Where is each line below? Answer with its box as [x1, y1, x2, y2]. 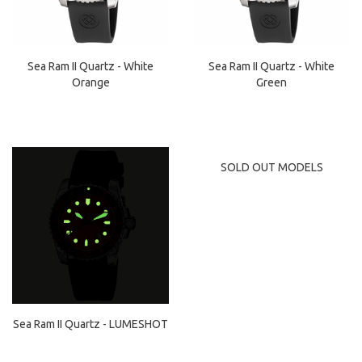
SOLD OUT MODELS [220, 161, 323, 174]
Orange [71, 76, 110, 89]
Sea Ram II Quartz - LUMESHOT [13, 318, 168, 330]
